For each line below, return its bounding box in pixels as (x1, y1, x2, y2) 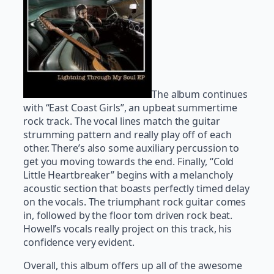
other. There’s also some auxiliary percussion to (23, 141, 240, 155)
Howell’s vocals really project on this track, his (23, 222, 232, 236)
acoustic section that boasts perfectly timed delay (23, 182, 250, 196)
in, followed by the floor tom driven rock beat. (23, 209, 233, 223)
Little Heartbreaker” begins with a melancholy (23, 168, 233, 182)
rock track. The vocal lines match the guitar (23, 114, 220, 128)
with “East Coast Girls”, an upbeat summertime (23, 101, 237, 115)
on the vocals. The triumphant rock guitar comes (23, 195, 246, 209)
